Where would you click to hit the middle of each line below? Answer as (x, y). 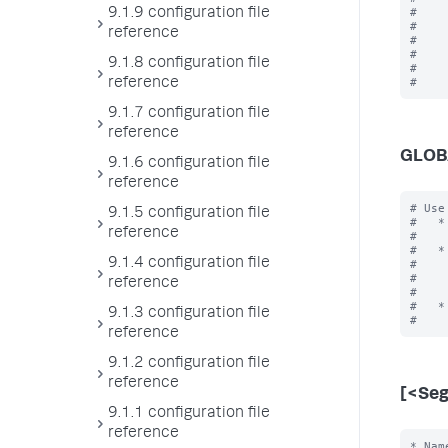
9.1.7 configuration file (189, 114)
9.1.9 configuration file (189, 14)
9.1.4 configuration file (189, 264)
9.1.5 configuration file (189, 214)
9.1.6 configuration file (189, 164)
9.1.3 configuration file (189, 314)
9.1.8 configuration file (189, 64)
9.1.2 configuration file (189, 364)
